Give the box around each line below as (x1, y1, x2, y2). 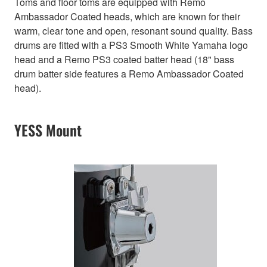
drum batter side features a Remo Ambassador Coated (14, 67, 244, 81)
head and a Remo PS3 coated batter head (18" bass (14, 52, 234, 67)
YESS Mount (14, 119, 82, 141)
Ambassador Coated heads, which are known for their (14, 10, 240, 24)
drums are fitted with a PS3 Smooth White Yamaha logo (14, 38, 248, 52)
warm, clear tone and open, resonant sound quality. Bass (14, 24, 253, 38)
